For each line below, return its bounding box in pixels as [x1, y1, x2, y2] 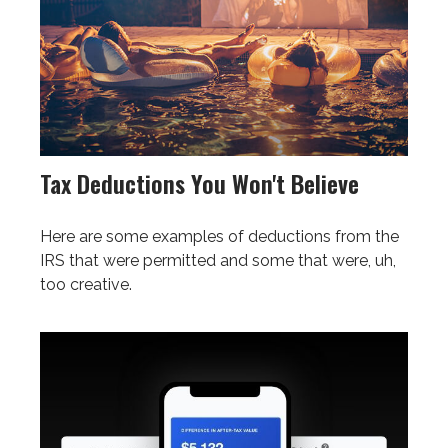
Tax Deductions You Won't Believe [40, 165, 359, 202]
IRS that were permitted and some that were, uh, [40, 251, 396, 271]
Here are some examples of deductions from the [40, 227, 399, 247]
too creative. [40, 275, 132, 295]
